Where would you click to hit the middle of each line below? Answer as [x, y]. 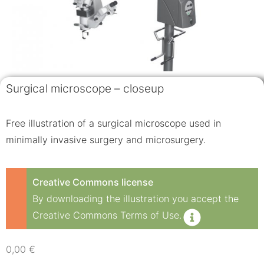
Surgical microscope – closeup [85, 88]
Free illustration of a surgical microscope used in [113, 123]
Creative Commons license [93, 182]
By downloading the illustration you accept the [136, 199]
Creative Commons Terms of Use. [107, 215]
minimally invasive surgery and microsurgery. [106, 139]
